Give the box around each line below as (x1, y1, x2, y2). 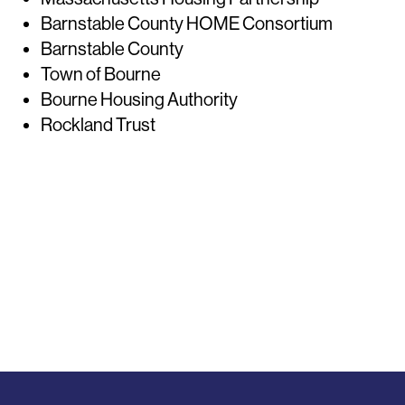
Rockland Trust (41, 115, 156, 137)
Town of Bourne (41, 64, 162, 86)
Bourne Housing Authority (41, 89, 239, 111)
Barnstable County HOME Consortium (41, 14, 334, 35)
